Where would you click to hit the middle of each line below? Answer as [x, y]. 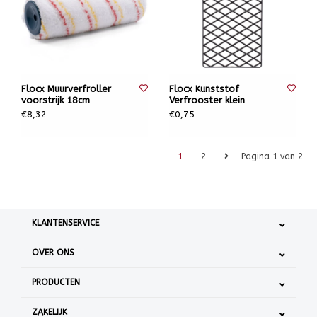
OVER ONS [53, 253]
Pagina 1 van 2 [272, 156]
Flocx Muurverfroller [66, 89]
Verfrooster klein [207, 100]
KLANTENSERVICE [65, 223]
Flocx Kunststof [204, 89]
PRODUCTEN [56, 282]
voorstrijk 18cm [56, 100]
